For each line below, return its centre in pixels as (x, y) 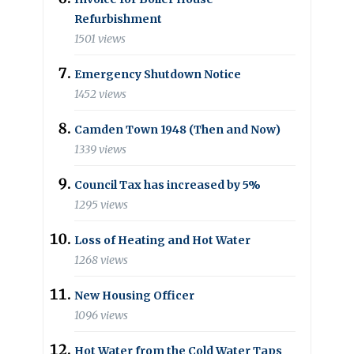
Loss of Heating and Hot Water (162, 240)
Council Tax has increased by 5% (168, 185)
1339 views (100, 150)
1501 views (100, 39)
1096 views (101, 316)
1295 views (101, 205)
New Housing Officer (134, 295)
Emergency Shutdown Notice (158, 74)
